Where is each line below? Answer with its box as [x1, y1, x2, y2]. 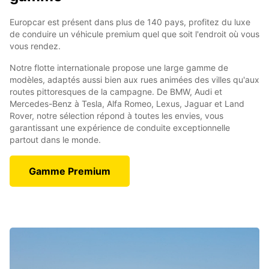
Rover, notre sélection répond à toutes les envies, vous [10, 110, 223, 121]
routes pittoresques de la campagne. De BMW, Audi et [10, 86, 222, 97]
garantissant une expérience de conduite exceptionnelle [10, 122, 230, 133]
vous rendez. [10, 41, 61, 52]
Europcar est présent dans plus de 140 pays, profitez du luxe [10, 17, 250, 28]
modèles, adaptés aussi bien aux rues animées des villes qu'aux [10, 74, 259, 85]
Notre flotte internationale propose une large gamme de [10, 62, 228, 73]
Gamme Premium [29, 165, 110, 178]
